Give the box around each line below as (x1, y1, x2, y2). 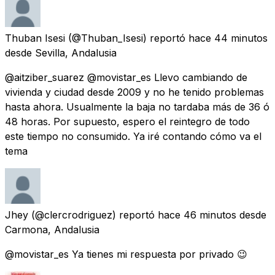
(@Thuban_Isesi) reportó (68, 31, 185, 44)
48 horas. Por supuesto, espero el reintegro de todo (5, 115, 250, 128)
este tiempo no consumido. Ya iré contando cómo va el (5, 130, 261, 142)
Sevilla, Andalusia (35, 46, 117, 59)
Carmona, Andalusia (5, 223, 99, 236)
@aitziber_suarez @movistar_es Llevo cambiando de (5, 71, 247, 83)
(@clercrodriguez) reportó (31, 208, 155, 221)
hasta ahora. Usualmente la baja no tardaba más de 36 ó (5, 100, 269, 113)
